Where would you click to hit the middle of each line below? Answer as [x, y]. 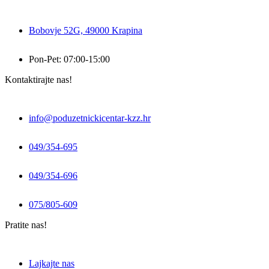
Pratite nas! [26, 225]
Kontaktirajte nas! [38, 79]
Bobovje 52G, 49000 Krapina [86, 30]
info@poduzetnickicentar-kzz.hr [90, 118]
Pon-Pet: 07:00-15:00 [69, 59]
